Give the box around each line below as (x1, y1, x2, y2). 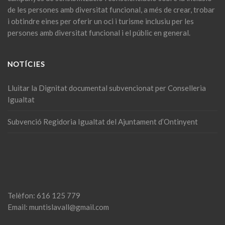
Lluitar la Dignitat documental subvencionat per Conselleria (8, 83, 206, 92)
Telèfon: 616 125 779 (8, 191, 80, 200)
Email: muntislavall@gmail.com (8, 202, 109, 211)
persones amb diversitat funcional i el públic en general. (8, 28, 190, 37)
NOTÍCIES (8, 60, 45, 68)
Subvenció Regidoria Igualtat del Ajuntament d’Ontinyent (8, 117, 198, 126)
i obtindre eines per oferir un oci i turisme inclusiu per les (8, 17, 194, 26)
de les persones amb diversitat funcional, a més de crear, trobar (8, 5, 215, 14)
